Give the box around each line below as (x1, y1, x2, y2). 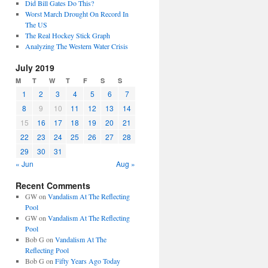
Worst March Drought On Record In (25, 9, 129, 19)
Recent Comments (16, 179, 90, 191)
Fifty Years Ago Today (54, 256, 120, 266)
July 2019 (16, 62, 54, 74)
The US (25, 20, 47, 29)
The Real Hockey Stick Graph (25, 31, 110, 40)
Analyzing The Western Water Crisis (25, 41, 128, 51)
